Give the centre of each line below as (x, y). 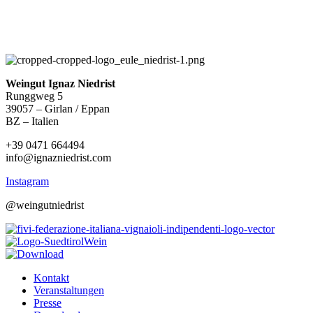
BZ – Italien (32, 121)
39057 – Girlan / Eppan (58, 108)
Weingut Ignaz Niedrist (60, 83)
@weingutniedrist (45, 205)
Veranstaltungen (69, 290)
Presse (48, 303)
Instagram (27, 181)
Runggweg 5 (34, 96)
